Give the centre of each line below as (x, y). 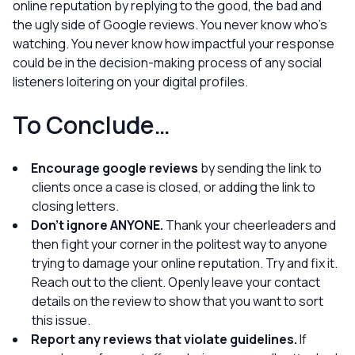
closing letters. (75, 206)
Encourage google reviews (115, 168)
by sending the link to (260, 168)
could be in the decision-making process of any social (167, 63)
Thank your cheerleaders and (250, 225)
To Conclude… (92, 125)
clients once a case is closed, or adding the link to (174, 187)
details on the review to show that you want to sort (177, 301)
